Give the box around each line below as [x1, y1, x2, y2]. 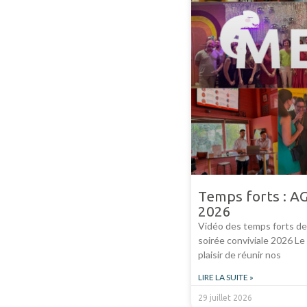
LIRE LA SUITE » [197, 271, 254, 282]
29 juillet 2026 [197, 293, 252, 302]
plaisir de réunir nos [197, 248, 281, 260]
